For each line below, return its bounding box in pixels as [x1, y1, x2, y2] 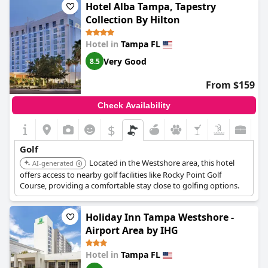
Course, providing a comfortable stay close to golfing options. [20, 180, 239, 191]
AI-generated [32, 159, 74, 167]
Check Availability [98, 100, 170, 110]
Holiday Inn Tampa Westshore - [86, 211, 234, 224]
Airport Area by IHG [86, 224, 178, 237]
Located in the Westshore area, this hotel [89, 157, 234, 168]
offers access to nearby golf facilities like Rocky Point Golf [20, 169, 221, 180]
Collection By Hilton [86, 13, 180, 26]
